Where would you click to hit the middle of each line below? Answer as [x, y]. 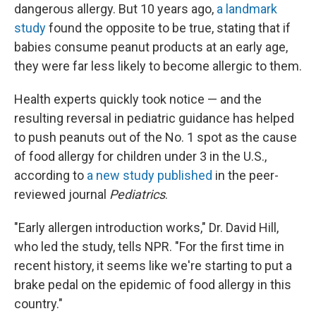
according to [50, 175]
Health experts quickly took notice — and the [138, 99]
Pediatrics [137, 194]
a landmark [247, 9]
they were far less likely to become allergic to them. [158, 66]
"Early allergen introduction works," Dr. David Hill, [146, 227]
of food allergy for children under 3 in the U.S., [140, 156]
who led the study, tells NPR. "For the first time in [149, 247]
